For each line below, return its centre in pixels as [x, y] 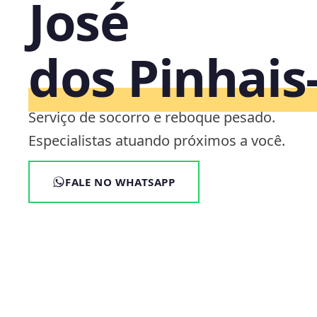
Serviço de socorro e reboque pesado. [152, 117]
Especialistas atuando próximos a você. [157, 140]
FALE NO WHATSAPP [120, 181]
